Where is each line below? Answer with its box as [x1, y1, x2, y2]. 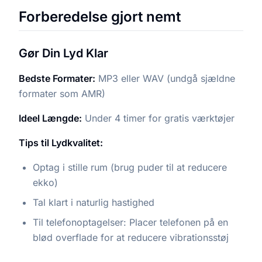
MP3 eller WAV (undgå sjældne [95, 73, 235, 84]
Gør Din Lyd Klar [19, 46, 108, 60]
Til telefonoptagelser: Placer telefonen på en [33, 216, 228, 228]
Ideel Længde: [19, 112, 82, 124]
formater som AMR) [19, 88, 105, 99]
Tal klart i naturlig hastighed [33, 196, 154, 208]
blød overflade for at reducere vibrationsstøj [33, 232, 229, 243]
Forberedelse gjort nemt [19, 8, 181, 25]
